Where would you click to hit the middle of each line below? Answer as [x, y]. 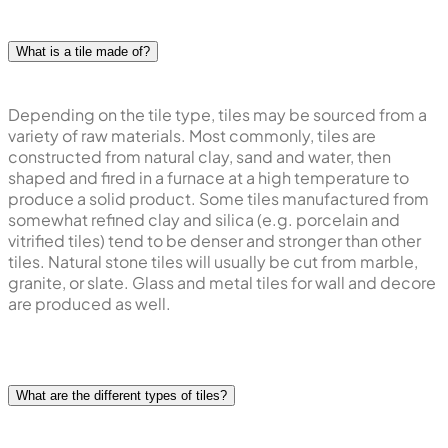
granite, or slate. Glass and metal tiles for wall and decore [222, 282]
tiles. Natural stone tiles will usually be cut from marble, [213, 261]
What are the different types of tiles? [121, 395]
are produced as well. [89, 303]
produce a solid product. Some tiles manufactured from [218, 198]
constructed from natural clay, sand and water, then [199, 156]
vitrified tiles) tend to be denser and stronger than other [214, 240]
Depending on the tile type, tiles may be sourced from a [217, 114]
